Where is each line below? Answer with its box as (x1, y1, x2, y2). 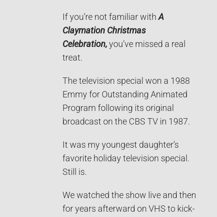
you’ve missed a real (109, 39, 186, 49)
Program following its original (62, 103, 174, 113)
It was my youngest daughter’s (62, 139, 179, 150)
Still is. (62, 167, 87, 177)
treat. (62, 52, 82, 62)
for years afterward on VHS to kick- (62, 203, 195, 214)
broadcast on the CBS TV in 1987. (62, 116, 190, 126)
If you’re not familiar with (62, 12, 158, 22)
